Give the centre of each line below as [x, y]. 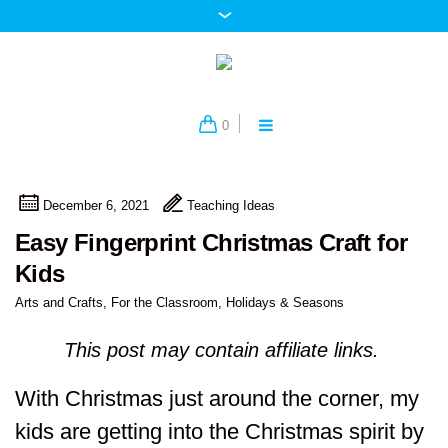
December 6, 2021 [96, 206]
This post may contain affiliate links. [224, 350]
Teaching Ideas [231, 206]
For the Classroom [164, 303]
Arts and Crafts [59, 303]
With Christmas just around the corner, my [217, 399]
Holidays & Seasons [285, 303]
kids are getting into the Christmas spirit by [219, 432]
